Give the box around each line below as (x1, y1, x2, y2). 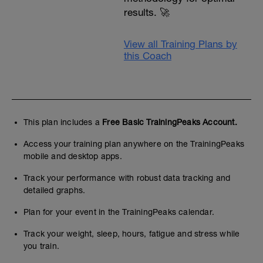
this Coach (123, 49, 171, 62)
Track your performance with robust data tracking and (23, 173, 231, 183)
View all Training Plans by (123, 38, 237, 50)
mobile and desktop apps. (23, 151, 122, 161)
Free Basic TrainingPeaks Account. (102, 117, 237, 127)
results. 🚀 (123, 6, 170, 18)
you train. (23, 241, 60, 251)
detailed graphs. (23, 185, 86, 195)
